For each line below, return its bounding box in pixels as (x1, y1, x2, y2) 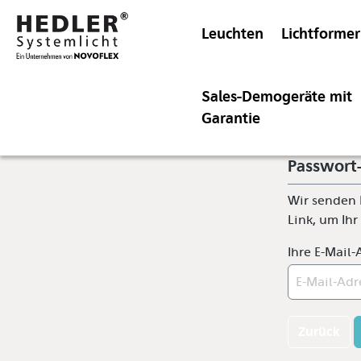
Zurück (298, 324, 340, 339)
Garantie (201, 110, 260, 127)
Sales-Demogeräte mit (201, 88, 352, 106)
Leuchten (201, 25, 263, 43)
